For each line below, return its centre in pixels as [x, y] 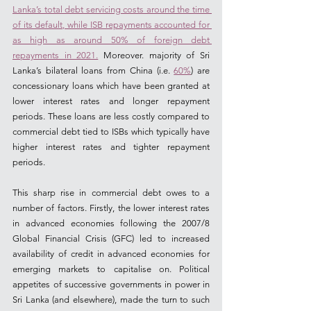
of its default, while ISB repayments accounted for [111, 25]
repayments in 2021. [56, 55]
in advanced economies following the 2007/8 [111, 223]
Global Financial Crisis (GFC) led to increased [111, 238]
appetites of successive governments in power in [111, 284]
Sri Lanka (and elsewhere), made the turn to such [111, 300]
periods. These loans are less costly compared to [111, 116]
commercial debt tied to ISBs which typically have [111, 132]
